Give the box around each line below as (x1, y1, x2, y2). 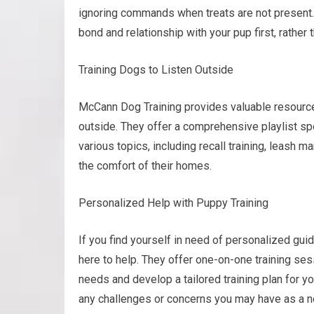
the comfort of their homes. (78, 159, 212, 172)
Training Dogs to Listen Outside (78, 63, 233, 76)
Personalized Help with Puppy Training (78, 196, 268, 210)
